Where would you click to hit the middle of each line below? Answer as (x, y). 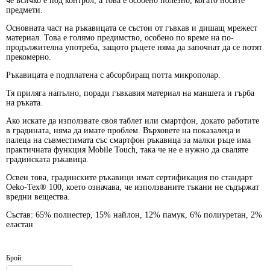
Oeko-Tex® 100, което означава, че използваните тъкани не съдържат (133, 187)
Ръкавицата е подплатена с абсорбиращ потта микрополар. (113, 75)
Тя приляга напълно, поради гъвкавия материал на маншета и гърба (130, 93)
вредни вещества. (38, 197)
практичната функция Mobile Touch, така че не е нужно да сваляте (127, 150)
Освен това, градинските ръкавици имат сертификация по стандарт (129, 178)
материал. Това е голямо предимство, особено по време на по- (120, 38)
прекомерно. (29, 57)
